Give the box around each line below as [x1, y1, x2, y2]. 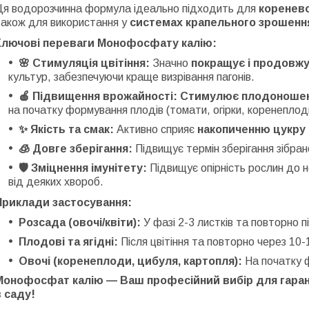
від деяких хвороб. [8, 176, 103, 188]
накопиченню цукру [197, 123, 306, 135]
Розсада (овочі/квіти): [19, 217, 141, 228]
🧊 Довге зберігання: [19, 143, 132, 154]
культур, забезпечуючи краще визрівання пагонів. [8, 71, 255, 83]
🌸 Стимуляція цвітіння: [19, 57, 150, 69]
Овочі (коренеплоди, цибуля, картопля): [19, 255, 242, 267]
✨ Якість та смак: [19, 123, 114, 135]
